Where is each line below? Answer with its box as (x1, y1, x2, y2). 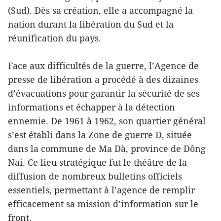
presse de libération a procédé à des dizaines (8, 73, 198, 85)
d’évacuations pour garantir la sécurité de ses (8, 87, 200, 99)
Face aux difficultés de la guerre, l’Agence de (8, 59, 199, 72)
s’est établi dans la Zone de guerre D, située (8, 128, 192, 141)
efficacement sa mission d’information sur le (8, 197, 198, 210)
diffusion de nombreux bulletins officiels (8, 170, 182, 182)
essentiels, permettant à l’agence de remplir (8, 184, 195, 196)
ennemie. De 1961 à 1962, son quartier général (8, 114, 206, 127)
